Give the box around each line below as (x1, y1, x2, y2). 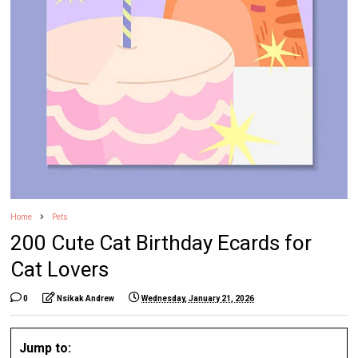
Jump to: (19, 340, 72, 356)
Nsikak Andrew (57, 293, 115, 303)
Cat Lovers (10, 257, 109, 281)
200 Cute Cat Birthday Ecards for (10, 230, 312, 255)
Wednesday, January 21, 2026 (141, 293, 255, 303)
